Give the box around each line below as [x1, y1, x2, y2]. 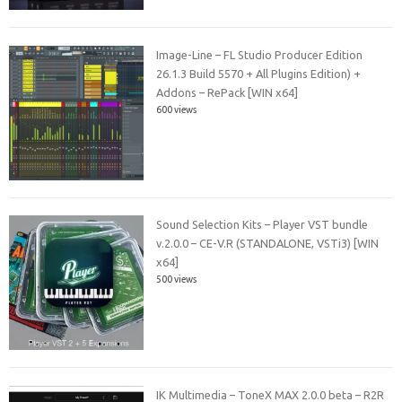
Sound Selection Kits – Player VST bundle [156, 218, 369, 232]
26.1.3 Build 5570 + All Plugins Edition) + [156, 66, 362, 80]
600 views [156, 103, 197, 115]
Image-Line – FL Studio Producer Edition [156, 48, 363, 61]
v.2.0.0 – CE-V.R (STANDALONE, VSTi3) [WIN [156, 237, 380, 250]
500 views [156, 274, 197, 285]
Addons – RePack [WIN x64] [156, 85, 299, 99]
